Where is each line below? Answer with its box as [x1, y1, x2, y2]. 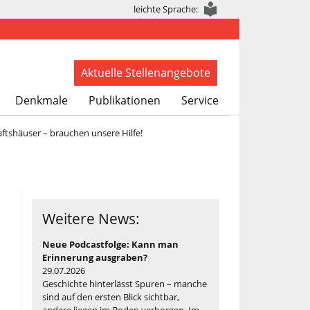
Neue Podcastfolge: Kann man [42, 237, 179, 250]
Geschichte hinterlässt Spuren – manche [42, 277, 207, 290]
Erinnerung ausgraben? [42, 250, 147, 264]
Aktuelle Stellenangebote [81, 64, 210, 80]
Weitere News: [42, 208, 140, 228]
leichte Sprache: [134, 3, 198, 15]
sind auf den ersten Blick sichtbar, [42, 290, 179, 303]
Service [181, 92, 219, 108]
